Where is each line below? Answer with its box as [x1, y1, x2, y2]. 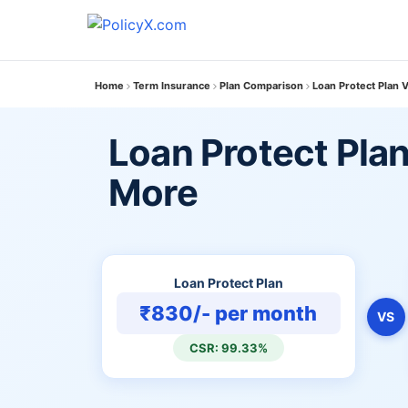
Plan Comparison [219, 79, 303, 92]
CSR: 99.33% [189, 341, 268, 355]
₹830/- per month [139, 301, 318, 325]
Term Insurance [133, 79, 210, 92]
